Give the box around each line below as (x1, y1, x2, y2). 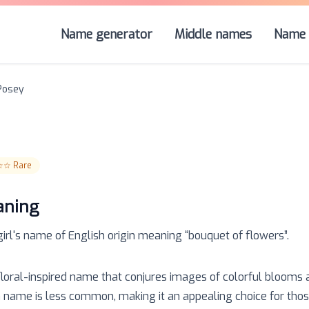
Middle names (175, 26, 252, 43)
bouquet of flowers (188, 228, 284, 243)
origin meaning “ (105, 228, 188, 243)
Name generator (61, 26, 152, 43)
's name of (13, 228, 66, 243)
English (68, 228, 105, 243)
